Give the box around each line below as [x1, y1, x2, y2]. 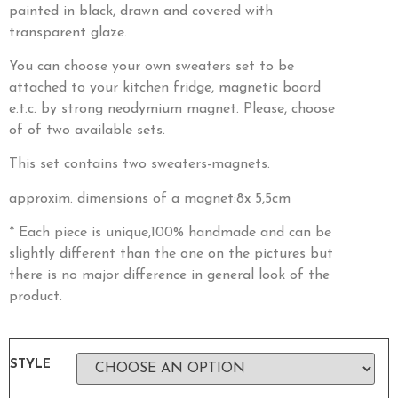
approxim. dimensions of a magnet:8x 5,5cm [9, 191, 291, 206]
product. [9, 290, 62, 305]
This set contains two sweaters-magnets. [9, 157, 270, 172]
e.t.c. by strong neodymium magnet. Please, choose [9, 102, 335, 117]
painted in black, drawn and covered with [9, 4, 273, 19]
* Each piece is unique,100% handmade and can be [9, 226, 331, 241]
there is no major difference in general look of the [9, 268, 330, 283]
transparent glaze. [9, 25, 127, 40]
